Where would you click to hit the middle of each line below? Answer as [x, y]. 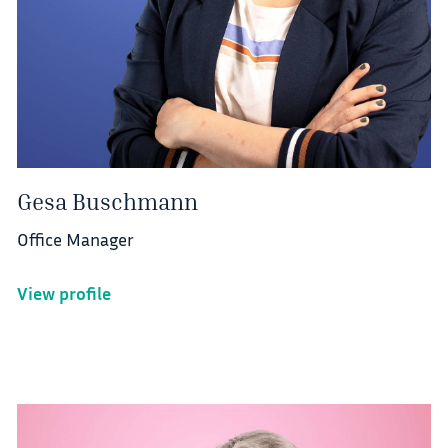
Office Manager [75, 239]
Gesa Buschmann [107, 201]
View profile [63, 293]
